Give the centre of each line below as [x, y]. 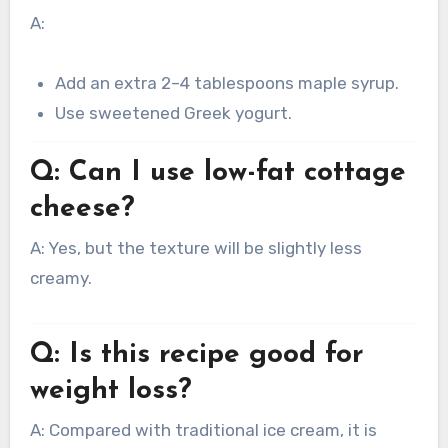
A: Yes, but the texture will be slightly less [195, 248]
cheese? [82, 208]
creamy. [60, 278]
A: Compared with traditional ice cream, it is [203, 430]
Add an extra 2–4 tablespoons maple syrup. [227, 83]
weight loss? [110, 391]
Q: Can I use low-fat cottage [217, 172]
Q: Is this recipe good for [196, 355]
